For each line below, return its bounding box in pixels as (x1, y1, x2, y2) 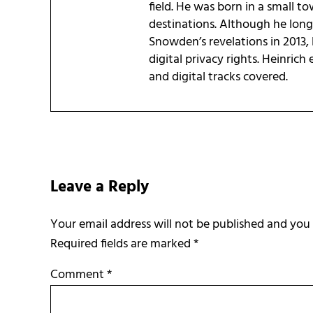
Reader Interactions (50, 136, 210, 165)
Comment (50, 265, 107, 286)
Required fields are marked (50, 234, 194, 255)
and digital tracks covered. (149, 66, 288, 87)
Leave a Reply (50, 174, 149, 200)
